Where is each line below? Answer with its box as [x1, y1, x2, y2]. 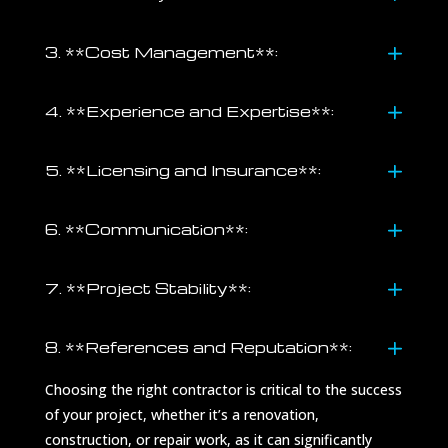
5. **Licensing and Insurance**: [44, 160, 321, 181]
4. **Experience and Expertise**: [44, 101, 334, 122]
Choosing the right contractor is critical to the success [44, 380, 402, 400]
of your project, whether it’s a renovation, [44, 405, 319, 425]
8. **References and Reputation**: [44, 337, 352, 358]
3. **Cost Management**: [44, 42, 278, 63]
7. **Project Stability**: [44, 278, 251, 299]
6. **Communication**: [44, 219, 248, 240]
